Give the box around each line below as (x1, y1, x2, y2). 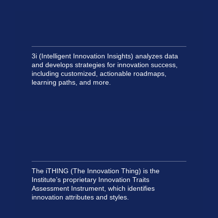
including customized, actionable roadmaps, (32, 70, 166, 78)
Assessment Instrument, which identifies (32, 184, 155, 192)
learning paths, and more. (32, 78, 111, 87)
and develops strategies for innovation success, (32, 61, 178, 69)
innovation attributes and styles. (32, 193, 129, 201)
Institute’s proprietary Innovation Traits (32, 175, 149, 183)
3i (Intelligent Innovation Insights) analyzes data (32, 52, 178, 60)
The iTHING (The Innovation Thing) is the (32, 166, 160, 175)
